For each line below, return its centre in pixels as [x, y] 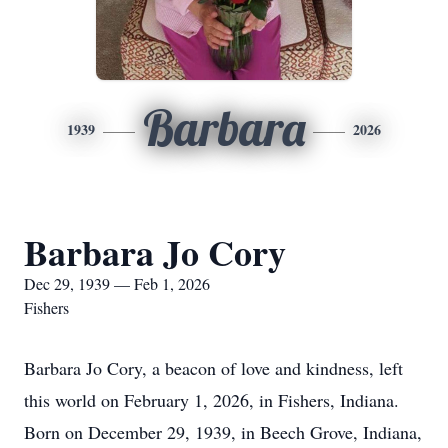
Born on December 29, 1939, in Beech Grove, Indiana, [223, 432]
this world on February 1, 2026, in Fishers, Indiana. [211, 400]
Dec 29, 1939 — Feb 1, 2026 [117, 283]
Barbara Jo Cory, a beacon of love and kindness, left [213, 368]
